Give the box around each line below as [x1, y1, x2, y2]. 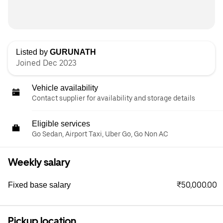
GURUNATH [50, 48, 96, 57]
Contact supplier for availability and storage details [32, 94, 195, 103]
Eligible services [32, 119, 90, 128]
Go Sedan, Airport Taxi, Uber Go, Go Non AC [32, 130, 168, 138]
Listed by [16, 48, 50, 57]
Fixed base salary [8, 181, 71, 190]
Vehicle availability [32, 84, 98, 93]
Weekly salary [8, 156, 70, 169]
